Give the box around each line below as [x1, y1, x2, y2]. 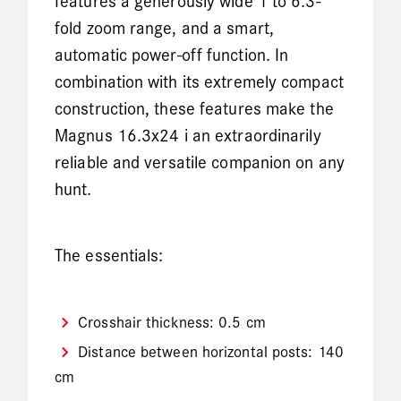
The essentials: [55, 248, 164, 266]
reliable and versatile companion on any [55, 154, 345, 173]
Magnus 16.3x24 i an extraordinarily [55, 127, 321, 146]
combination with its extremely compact [55, 73, 344, 92]
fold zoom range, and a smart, [55, 20, 274, 38]
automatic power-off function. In [55, 47, 289, 65]
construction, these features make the [55, 100, 334, 119]
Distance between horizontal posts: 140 [78, 344, 344, 362]
